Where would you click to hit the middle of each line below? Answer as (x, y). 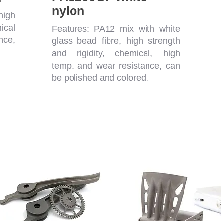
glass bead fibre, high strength (116, 41)
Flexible (193, 170)
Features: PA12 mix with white (116, 29)
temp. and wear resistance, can (116, 66)
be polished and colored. (100, 78)
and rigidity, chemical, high (116, 54)
